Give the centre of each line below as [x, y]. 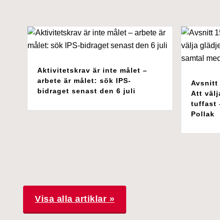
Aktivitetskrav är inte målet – [92, 70]
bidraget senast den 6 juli [86, 91]
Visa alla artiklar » [75, 199]
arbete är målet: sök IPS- [84, 80]
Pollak [203, 114]
